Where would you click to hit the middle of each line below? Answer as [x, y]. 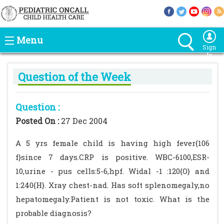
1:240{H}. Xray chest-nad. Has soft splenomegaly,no [112, 185]
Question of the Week [74, 77]
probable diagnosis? [53, 213]
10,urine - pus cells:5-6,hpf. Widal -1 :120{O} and [112, 171]
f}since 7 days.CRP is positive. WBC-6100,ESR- [112, 157]
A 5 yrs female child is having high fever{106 [112, 143]
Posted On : [38, 121]
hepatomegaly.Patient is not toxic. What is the [112, 199]
